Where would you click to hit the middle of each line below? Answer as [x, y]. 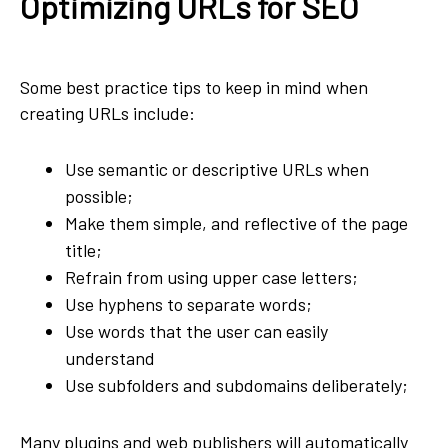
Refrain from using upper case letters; [211, 277]
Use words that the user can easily [196, 331]
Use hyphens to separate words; [188, 304]
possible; [99, 196]
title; [83, 250]
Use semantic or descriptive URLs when [217, 169]
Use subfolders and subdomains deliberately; [236, 385]
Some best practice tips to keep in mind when [194, 87]
